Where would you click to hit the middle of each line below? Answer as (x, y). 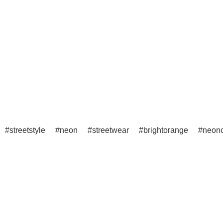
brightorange (166, 130)
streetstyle (27, 130)
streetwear (111, 130)
